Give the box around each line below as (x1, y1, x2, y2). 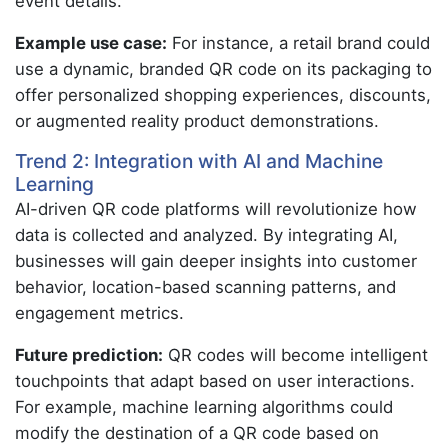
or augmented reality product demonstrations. (15, 111, 379, 131)
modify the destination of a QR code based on (15, 423, 379, 443)
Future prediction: (15, 345, 163, 365)
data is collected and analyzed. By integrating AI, (15, 225, 398, 245)
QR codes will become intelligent (163, 345, 428, 365)
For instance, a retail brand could (167, 33, 430, 53)
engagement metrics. (15, 303, 184, 323)
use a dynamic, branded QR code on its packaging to (15, 59, 432, 79)
